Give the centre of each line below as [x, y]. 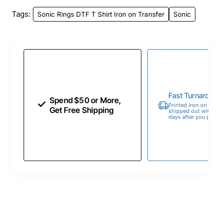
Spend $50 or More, [86, 100]
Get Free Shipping [82, 110]
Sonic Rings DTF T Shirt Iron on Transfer [101, 14]
